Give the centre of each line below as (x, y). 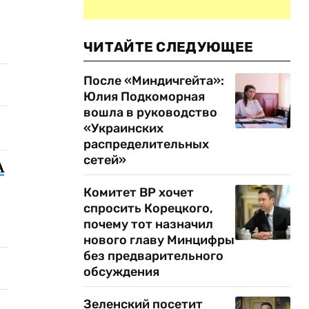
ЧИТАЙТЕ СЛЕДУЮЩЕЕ (169, 47)
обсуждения (121, 272)
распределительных (146, 144)
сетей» (105, 160)
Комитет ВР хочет (139, 192)
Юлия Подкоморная (144, 97)
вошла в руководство (150, 112)
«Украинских (123, 128)
